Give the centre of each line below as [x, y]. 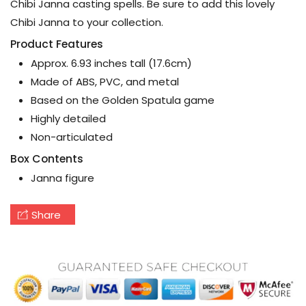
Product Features [57, 44]
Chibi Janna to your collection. [87, 23]
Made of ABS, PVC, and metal [105, 82]
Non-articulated [72, 137]
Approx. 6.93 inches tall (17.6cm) [111, 64]
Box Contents [47, 159]
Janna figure [62, 178]
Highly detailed [68, 119]
